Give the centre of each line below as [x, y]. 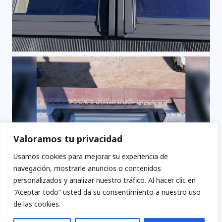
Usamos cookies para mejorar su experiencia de [91, 156]
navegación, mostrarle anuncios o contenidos [87, 168]
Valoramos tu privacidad [68, 139]
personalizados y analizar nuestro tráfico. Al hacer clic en [105, 180]
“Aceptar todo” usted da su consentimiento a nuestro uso [107, 192]
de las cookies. [37, 204]
